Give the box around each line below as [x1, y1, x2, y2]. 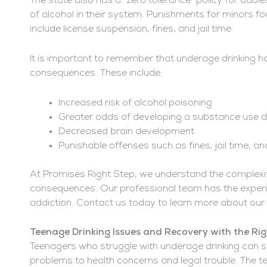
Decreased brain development [58, 126, 194, 136]
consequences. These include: [30, 68, 163, 78]
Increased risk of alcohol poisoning [58, 98, 212, 108]
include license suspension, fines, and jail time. [30, 24, 234, 35]
